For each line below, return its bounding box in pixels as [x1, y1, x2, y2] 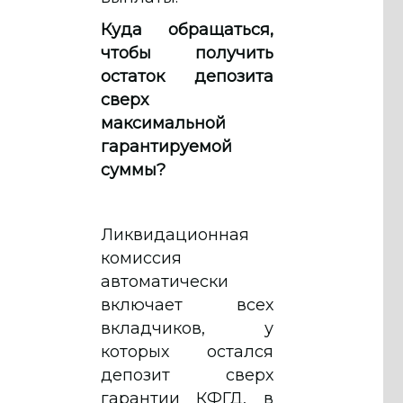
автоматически [101, 271, 228, 291]
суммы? [101, 159, 166, 180]
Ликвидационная [101, 224, 249, 245]
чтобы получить [101, 42, 273, 63]
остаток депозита [101, 66, 273, 86]
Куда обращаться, [101, 19, 273, 40]
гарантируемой [101, 136, 232, 157]
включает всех [101, 294, 273, 315]
